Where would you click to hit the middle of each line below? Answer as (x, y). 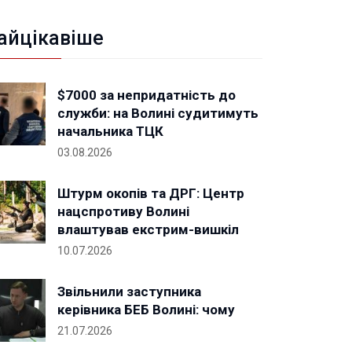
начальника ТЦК (110, 131)
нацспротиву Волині (123, 211)
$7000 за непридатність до (147, 95)
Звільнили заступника (129, 291)
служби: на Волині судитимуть (158, 113)
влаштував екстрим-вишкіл (148, 229)
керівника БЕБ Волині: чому (146, 310)
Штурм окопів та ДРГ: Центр (151, 193)
